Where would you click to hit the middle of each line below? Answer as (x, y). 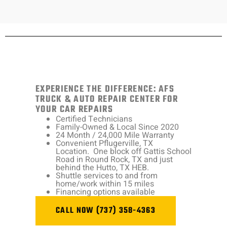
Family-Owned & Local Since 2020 (117, 127)
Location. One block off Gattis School (124, 152)
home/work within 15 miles (105, 184)
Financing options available (105, 192)
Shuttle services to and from (107, 176)
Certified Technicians (94, 119)
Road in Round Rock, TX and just (114, 160)
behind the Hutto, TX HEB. (102, 168)
